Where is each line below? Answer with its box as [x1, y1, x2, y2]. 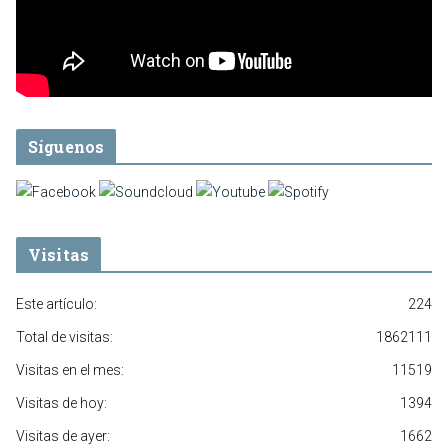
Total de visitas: [16, 328, 113, 345]
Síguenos [28, 135, 105, 157]
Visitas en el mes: [16, 361, 124, 378]
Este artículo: [16, 295, 97, 312]
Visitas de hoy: [16, 394, 107, 411]
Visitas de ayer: [16, 427, 110, 444]
